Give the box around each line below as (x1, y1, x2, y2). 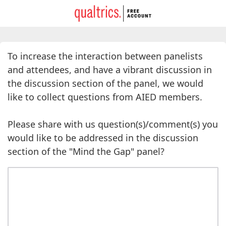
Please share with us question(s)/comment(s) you (8, 118, 218, 130)
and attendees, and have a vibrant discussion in (8, 64, 212, 76)
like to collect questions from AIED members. (8, 91, 202, 103)
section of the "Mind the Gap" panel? (8, 145, 164, 157)
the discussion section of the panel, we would (8, 77, 203, 89)
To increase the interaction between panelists (8, 50, 203, 62)
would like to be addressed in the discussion (8, 132, 198, 144)
